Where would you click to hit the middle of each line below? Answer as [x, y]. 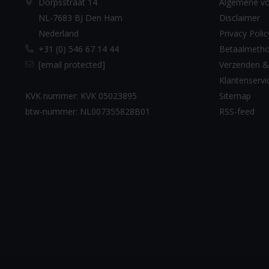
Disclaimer [239, 17]
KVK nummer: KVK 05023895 [81, 95]
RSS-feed [237, 111]
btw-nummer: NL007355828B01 [88, 111]
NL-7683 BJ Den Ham [80, 17]
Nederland [59, 33]
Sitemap [235, 95]
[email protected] [72, 64]
